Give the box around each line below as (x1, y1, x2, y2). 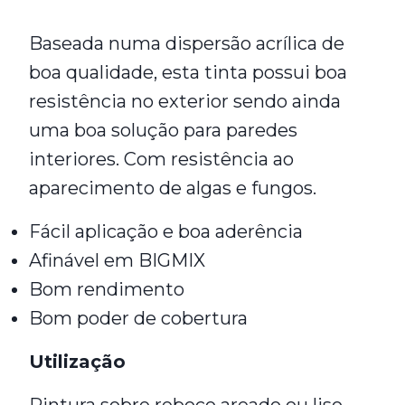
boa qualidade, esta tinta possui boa (29, 61, 347, 83)
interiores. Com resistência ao (29, 148, 294, 170)
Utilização (29, 351, 126, 372)
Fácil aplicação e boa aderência (29, 221, 303, 242)
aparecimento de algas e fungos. (29, 177, 316, 199)
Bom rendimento (29, 278, 184, 300)
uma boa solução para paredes (29, 119, 297, 141)
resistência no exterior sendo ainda (29, 90, 341, 112)
